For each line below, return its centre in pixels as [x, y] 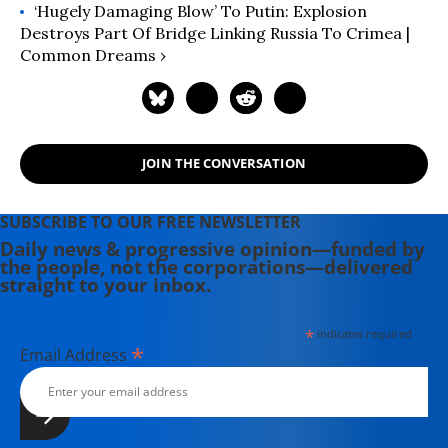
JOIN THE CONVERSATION [224, 163]
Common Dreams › [93, 54]
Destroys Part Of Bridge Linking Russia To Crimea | [215, 32]
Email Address [75, 354]
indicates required [362, 333]
